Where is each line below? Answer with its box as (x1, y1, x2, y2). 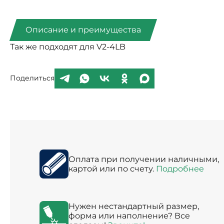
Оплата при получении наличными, (68, 154, 219, 164)
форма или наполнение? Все (68, 210, 190, 220)
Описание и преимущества (25, 25, 141, 35)
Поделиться (10, 73, 54, 83)
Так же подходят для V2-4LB (10, 41, 125, 51)
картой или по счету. (68, 163, 156, 173)
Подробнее (155, 163, 204, 173)
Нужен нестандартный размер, (68, 201, 199, 211)
